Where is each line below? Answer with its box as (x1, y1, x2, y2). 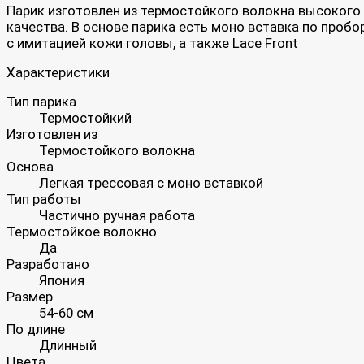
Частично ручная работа (39, 206, 195, 223)
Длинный (39, 336, 97, 353)
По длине (6, 320, 65, 337)
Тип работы (6, 190, 81, 207)
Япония (39, 271, 84, 288)
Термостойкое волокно (6, 223, 157, 240)
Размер (6, 288, 53, 305)
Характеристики (6, 63, 110, 80)
